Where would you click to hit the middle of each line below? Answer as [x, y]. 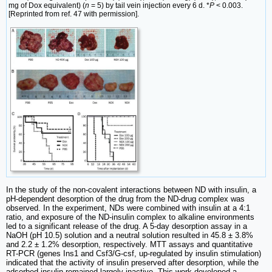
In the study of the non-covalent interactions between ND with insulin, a [131, 189]
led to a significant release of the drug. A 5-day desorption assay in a [127, 226]
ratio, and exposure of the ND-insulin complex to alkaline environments [130, 217]
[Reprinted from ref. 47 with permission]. [74, 14]
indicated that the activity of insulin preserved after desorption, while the [132, 262]
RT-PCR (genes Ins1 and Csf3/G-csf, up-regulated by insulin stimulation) [134, 253]
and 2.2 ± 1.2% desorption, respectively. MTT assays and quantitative [129, 244]
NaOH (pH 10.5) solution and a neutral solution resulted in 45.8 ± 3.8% [130, 235]
